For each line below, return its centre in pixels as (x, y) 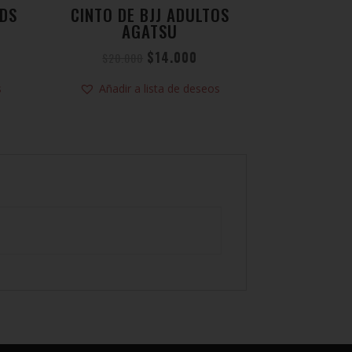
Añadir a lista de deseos (160, 89)
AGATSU (150, 31)
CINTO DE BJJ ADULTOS (150, 14)
